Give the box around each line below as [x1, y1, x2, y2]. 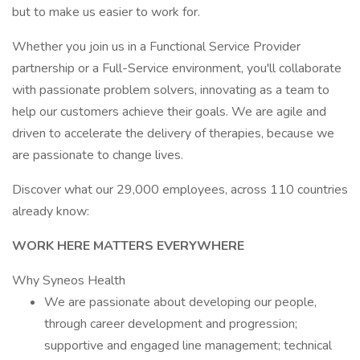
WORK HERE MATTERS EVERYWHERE [12, 237, 244, 255]
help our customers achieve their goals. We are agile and [12, 103, 326, 121]
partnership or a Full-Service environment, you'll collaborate [12, 59, 342, 77]
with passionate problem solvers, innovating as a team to [12, 81, 329, 99]
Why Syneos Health [12, 272, 125, 289]
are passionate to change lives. [12, 146, 183, 164]
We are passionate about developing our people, [44, 293, 317, 311]
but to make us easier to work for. [12, 3, 200, 21]
